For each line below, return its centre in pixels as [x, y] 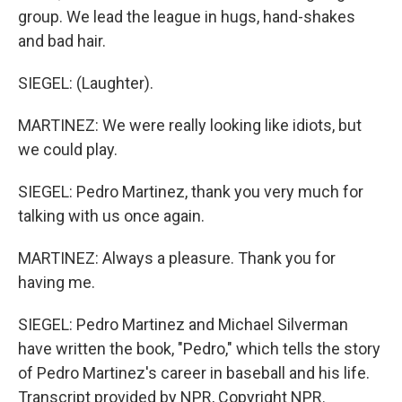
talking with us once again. [111, 216]
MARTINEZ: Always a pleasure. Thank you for [177, 258]
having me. [57, 282]
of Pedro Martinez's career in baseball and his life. [194, 373]
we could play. [68, 149]
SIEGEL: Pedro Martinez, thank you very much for [191, 192]
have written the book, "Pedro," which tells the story [199, 349]
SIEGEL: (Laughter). [86, 83]
